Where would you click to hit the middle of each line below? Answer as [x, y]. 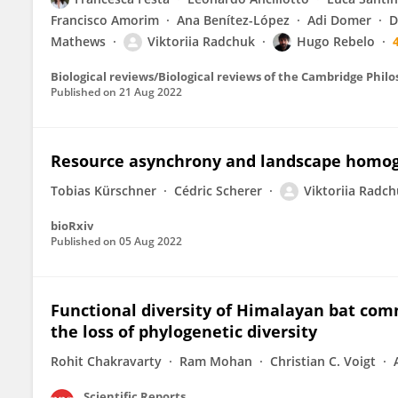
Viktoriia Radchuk [201, 41]
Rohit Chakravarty [106, 361]
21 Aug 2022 [151, 92]
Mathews [78, 41]
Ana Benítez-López [233, 20]
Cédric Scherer [218, 191]
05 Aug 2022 [151, 241]
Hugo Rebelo [336, 41]
